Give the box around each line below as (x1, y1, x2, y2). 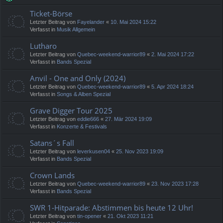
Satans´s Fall (30, 138, 74, 148)
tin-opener (77, 213, 102, 220)
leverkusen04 (77, 148, 110, 155)
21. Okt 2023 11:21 (108, 213, 153, 220)
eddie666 (77, 116, 99, 122)
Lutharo (30, 41, 57, 51)
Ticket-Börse (30, 8, 72, 19)
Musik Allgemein (57, 26, 95, 33)
